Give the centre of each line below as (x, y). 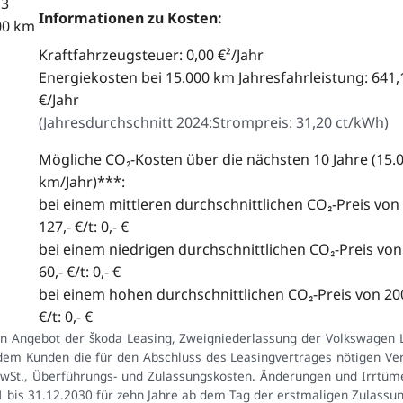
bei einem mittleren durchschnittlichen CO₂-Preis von (219, 205)
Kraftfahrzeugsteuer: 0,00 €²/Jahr (151, 55)
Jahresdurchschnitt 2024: (127, 123)
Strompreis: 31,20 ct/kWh (298, 123)
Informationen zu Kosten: (130, 18)
